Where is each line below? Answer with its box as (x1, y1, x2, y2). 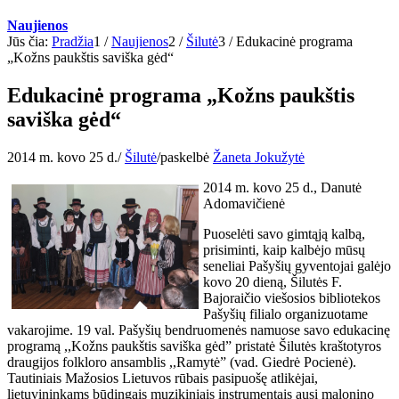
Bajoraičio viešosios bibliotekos (203, 290, 380, 306)
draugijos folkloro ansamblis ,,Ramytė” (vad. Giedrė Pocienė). (7, 354, 356, 370)
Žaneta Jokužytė (213, 150, 305, 166)
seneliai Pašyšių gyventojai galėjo (203, 258, 391, 274)
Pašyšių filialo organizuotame (203, 306, 368, 322)
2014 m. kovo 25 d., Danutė (203, 180, 362, 196)
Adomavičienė (203, 196, 285, 212)
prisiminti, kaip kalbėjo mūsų (203, 242, 365, 258)
